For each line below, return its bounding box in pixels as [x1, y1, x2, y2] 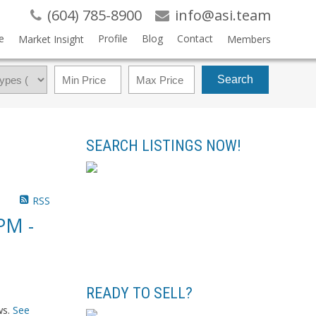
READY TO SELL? [86, 284, 193, 302]
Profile [97, 32, 128, 45]
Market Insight [18, 32, 84, 46]
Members [226, 32, 271, 46]
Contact [176, 32, 213, 45]
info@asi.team [174, 6, 271, 25]
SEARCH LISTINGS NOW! [86, 137, 241, 154]
